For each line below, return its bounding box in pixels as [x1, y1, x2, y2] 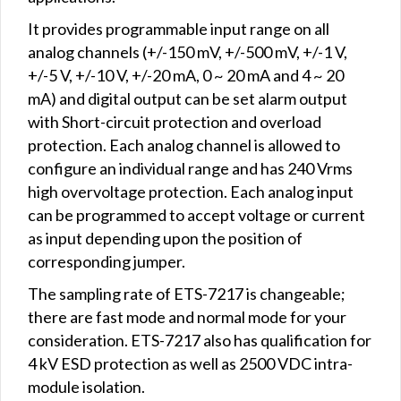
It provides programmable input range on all [28, 18, 329, 38]
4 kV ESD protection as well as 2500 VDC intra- [28, 353, 353, 373]
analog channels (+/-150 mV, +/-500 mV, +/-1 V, [28, 41, 347, 62]
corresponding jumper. [28, 251, 185, 271]
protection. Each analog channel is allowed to [28, 134, 340, 155]
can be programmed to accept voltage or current [28, 204, 365, 225]
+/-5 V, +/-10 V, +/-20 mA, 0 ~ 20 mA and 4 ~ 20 [28, 64, 344, 85]
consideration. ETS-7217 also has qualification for [28, 329, 371, 350]
